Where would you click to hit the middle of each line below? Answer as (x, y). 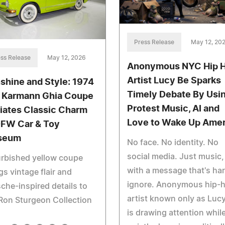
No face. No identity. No (173, 142)
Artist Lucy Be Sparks (174, 81)
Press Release (154, 42)
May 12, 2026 (67, 58)
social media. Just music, (175, 156)
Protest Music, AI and (173, 109)
